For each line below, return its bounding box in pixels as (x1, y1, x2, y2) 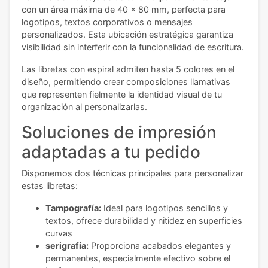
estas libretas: (22, 181, 78, 191)
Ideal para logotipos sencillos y (101, 203, 228, 214)
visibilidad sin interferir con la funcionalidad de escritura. (22, 42, 244, 53)
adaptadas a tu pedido (22, 142, 200, 163)
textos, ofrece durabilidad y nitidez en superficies (45, 215, 242, 226)
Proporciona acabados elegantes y (89, 240, 231, 251)
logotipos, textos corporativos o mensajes (22, 17, 193, 28)
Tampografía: (45, 203, 101, 214)
